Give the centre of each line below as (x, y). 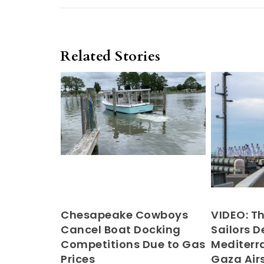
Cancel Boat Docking (121, 229)
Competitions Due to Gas (133, 244)
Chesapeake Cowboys (124, 214)
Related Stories (110, 56)
